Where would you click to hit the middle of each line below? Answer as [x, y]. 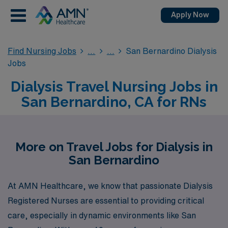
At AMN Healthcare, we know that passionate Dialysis [110, 186]
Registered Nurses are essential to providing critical [106, 200]
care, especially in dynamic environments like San [102, 215]
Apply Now [190, 15]
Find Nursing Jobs [42, 51]
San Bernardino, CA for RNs [114, 102]
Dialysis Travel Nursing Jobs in [114, 87]
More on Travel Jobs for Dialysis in [114, 147]
